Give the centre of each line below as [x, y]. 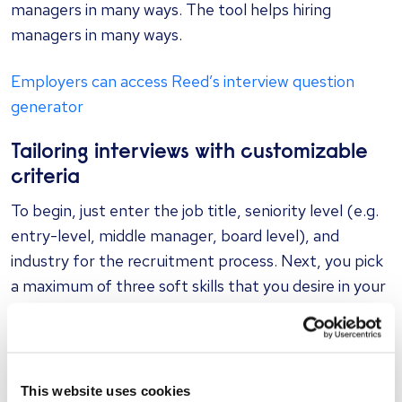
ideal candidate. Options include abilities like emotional [201, 310]
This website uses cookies [106, 390]
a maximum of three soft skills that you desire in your [198, 285]
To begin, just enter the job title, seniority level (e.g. [195, 210]
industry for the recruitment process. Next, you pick [197, 260]
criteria [45, 178]
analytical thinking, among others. [130, 361]
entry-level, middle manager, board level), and [175, 235]
